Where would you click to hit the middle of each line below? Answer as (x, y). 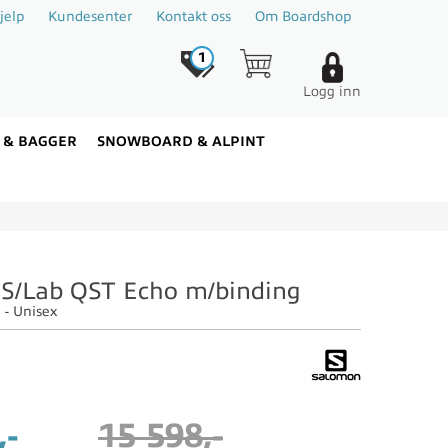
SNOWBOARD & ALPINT (181, 141)
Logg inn (332, 91)
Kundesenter (90, 16)
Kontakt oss (193, 16)
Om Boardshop (303, 16)
